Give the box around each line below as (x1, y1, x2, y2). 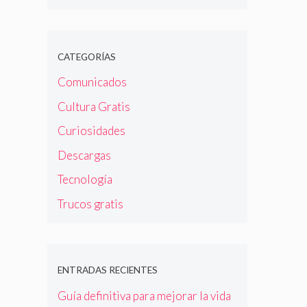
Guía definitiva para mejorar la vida (57, 288, 231, 303)
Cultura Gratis (57, 99, 130, 114)
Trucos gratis (57, 196, 123, 211)
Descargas (57, 147, 111, 162)
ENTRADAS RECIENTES (57, 265, 158, 276)
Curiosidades (57, 123, 125, 138)
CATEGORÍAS (57, 51, 116, 62)
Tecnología (57, 172, 112, 187)
